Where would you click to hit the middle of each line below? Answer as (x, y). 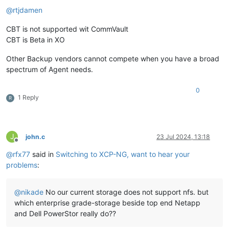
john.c (35, 136)
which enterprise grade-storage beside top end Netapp (107, 202)
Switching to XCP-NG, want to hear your (123, 154)
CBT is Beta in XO (36, 39)
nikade (32, 192)
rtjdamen (28, 10)
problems (22, 165)
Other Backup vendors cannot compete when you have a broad (113, 58)
